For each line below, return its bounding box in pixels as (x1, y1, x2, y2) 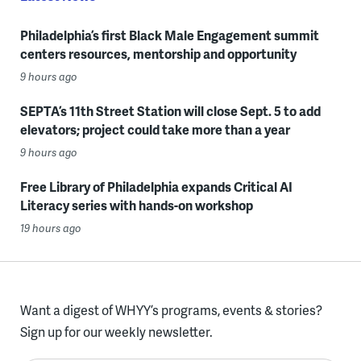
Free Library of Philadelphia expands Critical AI (19, 177, 293, 196)
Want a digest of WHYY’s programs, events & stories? (19, 301, 322, 319)
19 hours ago (19, 221, 81, 235)
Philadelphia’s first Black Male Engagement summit (19, 26, 319, 44)
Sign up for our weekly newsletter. (19, 322, 213, 341)
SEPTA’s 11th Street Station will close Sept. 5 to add (19, 102, 321, 120)
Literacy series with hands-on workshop (19, 196, 253, 214)
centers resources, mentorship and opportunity (19, 44, 297, 63)
